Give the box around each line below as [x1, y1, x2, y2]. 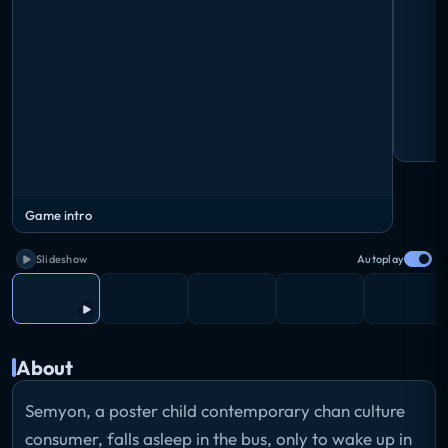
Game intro [25, 207, 92, 224]
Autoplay [357, 252, 404, 267]
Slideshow [36, 252, 87, 267]
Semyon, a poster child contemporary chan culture [25, 399, 405, 421]
